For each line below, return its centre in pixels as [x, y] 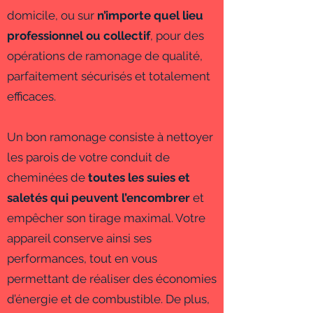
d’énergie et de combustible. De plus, [108, 299]
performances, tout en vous [82, 259]
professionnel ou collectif [79, 36]
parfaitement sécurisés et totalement [109, 76]
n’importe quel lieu [150, 15]
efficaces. [31, 96]
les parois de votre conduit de [88, 157]
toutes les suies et [139, 177]
